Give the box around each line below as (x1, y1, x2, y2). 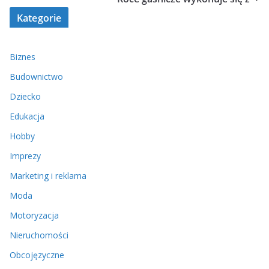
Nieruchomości (10, 229, 68, 241)
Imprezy (10, 150, 41, 162)
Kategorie (17, 11, 62, 25)
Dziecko (10, 91, 41, 103)
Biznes (10, 51, 35, 63)
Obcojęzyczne (10, 249, 64, 261)
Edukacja (10, 110, 44, 122)
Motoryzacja (10, 210, 59, 222)
